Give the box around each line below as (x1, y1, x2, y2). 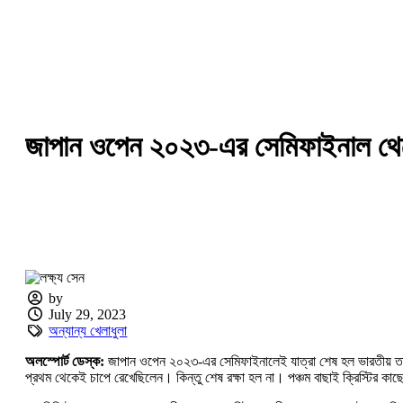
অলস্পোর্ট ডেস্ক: (25, 353, 108, 369)
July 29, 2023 (49, 306, 127, 322)
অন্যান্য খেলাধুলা (49, 322, 128, 338)
